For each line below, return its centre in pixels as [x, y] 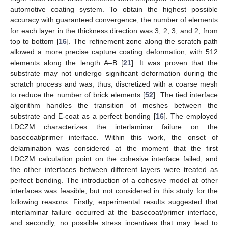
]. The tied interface [186, 95]
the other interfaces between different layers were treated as [114, 170]
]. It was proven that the [175, 63]
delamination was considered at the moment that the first [114, 148]
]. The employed [191, 116]
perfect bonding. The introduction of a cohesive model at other [114, 180]
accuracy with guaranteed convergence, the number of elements [114, 20]
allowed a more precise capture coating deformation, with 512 [114, 52]
